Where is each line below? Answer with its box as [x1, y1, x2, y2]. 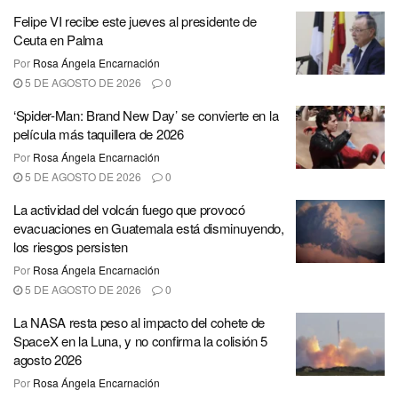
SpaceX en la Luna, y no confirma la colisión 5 [13, 330, 268, 350]
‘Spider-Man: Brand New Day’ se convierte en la [13, 105, 279, 124]
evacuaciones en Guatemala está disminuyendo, [13, 218, 284, 237]
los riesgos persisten [13, 236, 128, 256]
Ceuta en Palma [13, 29, 103, 49]
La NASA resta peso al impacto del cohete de [13, 312, 266, 331]
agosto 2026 [13, 349, 82, 369]
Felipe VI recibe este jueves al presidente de [13, 11, 257, 30]
